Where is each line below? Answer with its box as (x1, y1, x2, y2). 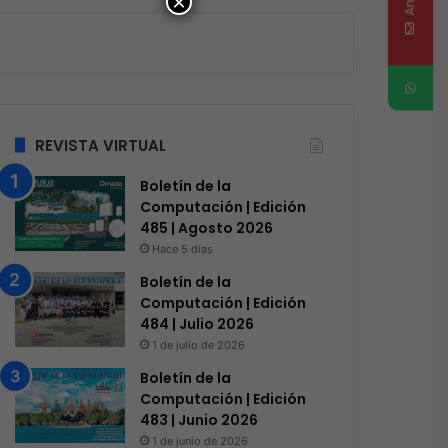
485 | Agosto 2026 (139, 217, 273, 238)
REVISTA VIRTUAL (34, 134, 166, 156)
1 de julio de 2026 (151, 337, 245, 352)
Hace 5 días (151, 241, 213, 256)
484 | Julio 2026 (139, 313, 254, 334)
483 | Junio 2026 (139, 409, 258, 430)
